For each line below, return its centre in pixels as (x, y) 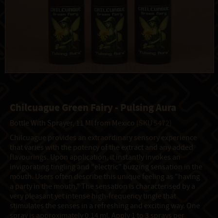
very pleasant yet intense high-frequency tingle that (93, 196)
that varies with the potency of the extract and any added (101, 148)
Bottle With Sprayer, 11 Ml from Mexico (73, 123)
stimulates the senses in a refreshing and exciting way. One (105, 206)
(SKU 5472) (154, 123)
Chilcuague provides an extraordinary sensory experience (103, 138)
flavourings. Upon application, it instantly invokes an (95, 157)
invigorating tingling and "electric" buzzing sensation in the (106, 167)
